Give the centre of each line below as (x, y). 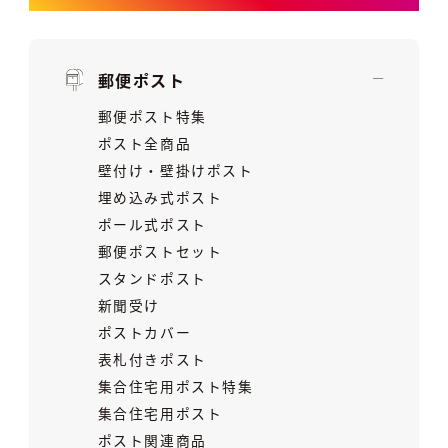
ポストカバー (144, 332)
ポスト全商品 (144, 143)
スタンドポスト (152, 278)
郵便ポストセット (160, 251)
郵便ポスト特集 (152, 116)
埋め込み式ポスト (160, 197)
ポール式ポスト (152, 224)
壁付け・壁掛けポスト (175, 170)
